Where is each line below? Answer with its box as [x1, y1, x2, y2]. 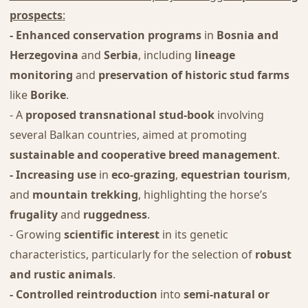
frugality [9, 206, 58, 222]
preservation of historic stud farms [98, 67, 289, 82]
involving [214, 107, 264, 122]
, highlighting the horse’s [137, 186, 267, 202]
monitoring [9, 67, 73, 82]
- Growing [9, 226, 64, 242]
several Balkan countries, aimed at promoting [9, 126, 247, 142]
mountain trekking [32, 186, 138, 202]
